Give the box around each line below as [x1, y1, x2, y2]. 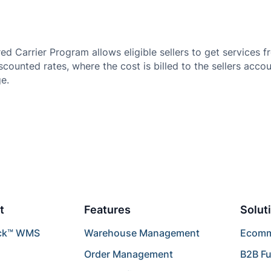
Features [84, 203, 131, 216]
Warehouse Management [84, 227, 200, 239]
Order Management [84, 248, 174, 260]
